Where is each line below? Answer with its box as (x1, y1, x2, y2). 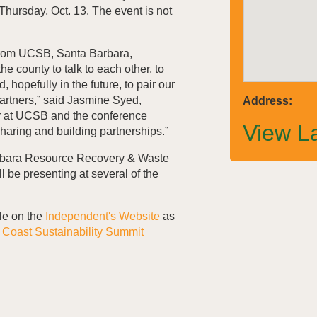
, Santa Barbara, (51, 47, 132, 60)
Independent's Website (45, 210, 160, 223)
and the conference (48, 110, 147, 122)
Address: (243, 94, 292, 107)
